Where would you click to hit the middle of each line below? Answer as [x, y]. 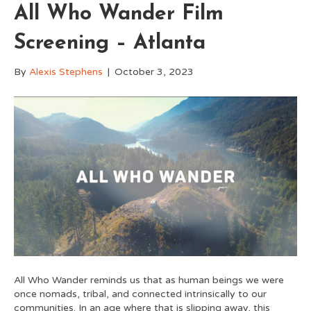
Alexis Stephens [66, 72]
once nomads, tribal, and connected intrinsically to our [140, 294]
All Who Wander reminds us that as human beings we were [149, 280]
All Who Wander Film [119, 15]
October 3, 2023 [154, 72]
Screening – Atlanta [110, 44]
